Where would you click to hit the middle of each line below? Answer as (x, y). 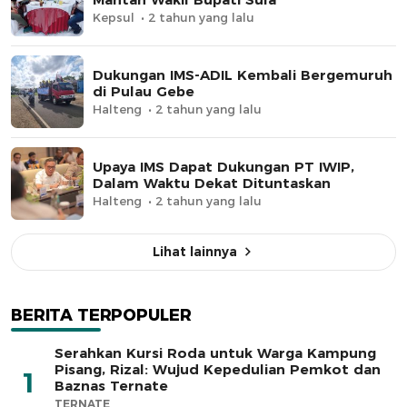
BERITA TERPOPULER (101, 315)
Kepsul (114, 17)
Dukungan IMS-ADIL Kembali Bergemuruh (243, 74)
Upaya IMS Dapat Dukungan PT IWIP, (223, 166)
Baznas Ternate (111, 385)
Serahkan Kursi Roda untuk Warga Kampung (215, 352)
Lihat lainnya (195, 251)
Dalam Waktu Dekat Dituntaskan (212, 183)
